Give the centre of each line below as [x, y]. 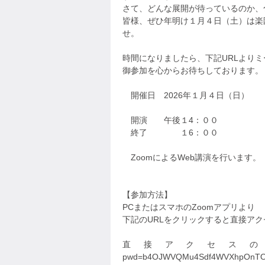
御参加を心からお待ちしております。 [193, 70]
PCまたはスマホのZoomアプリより [189, 207]
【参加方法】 [147, 195]
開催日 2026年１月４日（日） [186, 95]
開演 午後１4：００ [170, 120]
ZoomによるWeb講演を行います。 [192, 157]
